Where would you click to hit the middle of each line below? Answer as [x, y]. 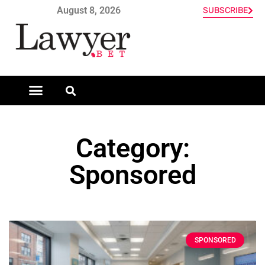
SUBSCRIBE [225, 10]
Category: [132, 148]
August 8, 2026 [89, 10]
